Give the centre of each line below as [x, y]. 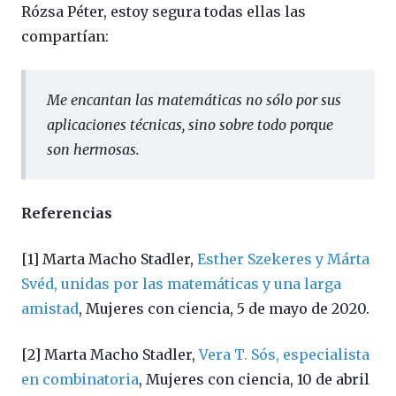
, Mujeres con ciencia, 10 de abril [254, 379]
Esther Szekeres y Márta [283, 259]
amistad [50, 308]
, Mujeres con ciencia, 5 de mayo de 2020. [224, 308]
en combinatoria [80, 379]
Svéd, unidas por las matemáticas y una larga [181, 283]
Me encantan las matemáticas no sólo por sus [194, 99]
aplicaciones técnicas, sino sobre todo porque [190, 124]
